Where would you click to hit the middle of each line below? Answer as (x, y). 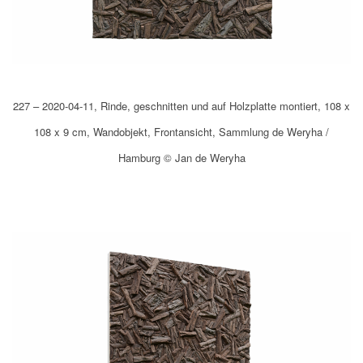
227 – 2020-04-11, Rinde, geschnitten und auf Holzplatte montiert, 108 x (181, 105)
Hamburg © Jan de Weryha (181, 157)
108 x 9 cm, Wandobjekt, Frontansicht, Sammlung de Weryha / (181, 131)
